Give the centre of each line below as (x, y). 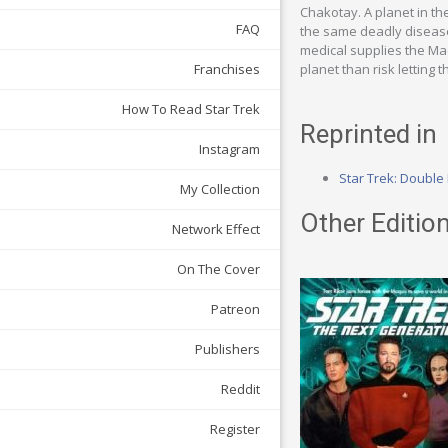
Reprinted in (368, 133)
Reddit (240, 389)
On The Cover (218, 269)
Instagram (229, 149)
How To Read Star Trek (191, 109)
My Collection (220, 189)
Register (235, 429)
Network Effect (216, 229)
